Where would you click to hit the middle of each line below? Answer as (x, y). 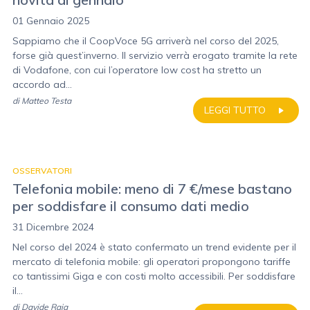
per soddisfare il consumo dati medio (131, 206)
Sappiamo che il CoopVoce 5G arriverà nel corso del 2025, (146, 41)
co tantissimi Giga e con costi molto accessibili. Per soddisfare (154, 276)
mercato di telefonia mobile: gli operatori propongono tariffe (152, 262)
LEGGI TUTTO (235, 110)
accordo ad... (42, 84)
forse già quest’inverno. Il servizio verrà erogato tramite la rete (155, 55)
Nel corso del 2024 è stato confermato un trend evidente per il (154, 247)
